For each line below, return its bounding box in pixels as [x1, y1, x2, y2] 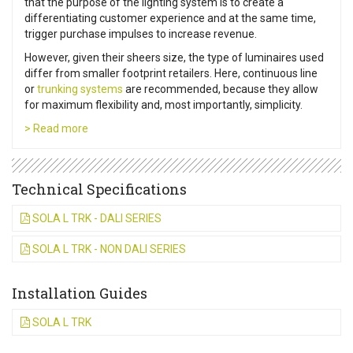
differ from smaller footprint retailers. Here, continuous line [24, 67, 318, 80]
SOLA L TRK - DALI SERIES [30, 212, 162, 225]
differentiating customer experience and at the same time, [24, 12, 316, 25]
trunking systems [37, 83, 123, 96]
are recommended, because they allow [123, 83, 318, 96]
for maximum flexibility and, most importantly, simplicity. [24, 98, 303, 112]
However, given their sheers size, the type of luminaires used [24, 51, 324, 65]
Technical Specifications [12, 180, 187, 199]
